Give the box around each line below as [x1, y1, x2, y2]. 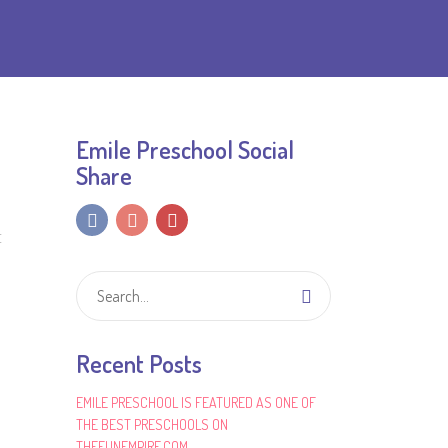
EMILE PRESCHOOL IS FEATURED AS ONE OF [76, 394, 316, 411]
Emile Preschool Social [76, 134, 294, 165]
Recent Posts [76, 348, 202, 379]
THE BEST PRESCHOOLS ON [76, 416, 228, 433]
